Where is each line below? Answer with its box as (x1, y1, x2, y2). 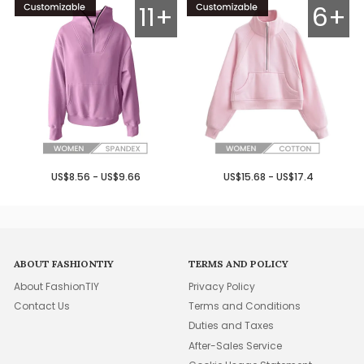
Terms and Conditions (188, 298, 301, 313)
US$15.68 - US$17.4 (223, 169, 314, 184)
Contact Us (14, 298, 71, 313)
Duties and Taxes (188, 318, 275, 333)
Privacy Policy (188, 279, 256, 293)
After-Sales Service (188, 338, 283, 353)
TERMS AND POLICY (188, 258, 289, 271)
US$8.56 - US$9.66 (50, 169, 141, 184)
